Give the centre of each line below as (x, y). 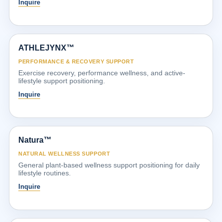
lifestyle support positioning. (62, 81)
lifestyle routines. (45, 173)
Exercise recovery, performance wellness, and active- (102, 73)
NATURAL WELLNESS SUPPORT (64, 153)
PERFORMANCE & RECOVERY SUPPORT (76, 61)
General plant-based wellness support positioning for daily (109, 165)
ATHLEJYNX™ (46, 48)
